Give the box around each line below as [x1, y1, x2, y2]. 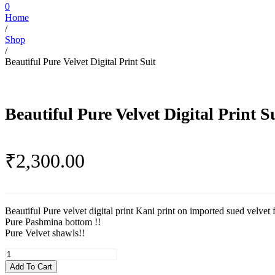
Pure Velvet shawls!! [5, 227, 85, 238]
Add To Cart [10, 261, 52, 271]
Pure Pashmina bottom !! [5, 216, 101, 227]
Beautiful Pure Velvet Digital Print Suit [5, 56, 155, 67]
